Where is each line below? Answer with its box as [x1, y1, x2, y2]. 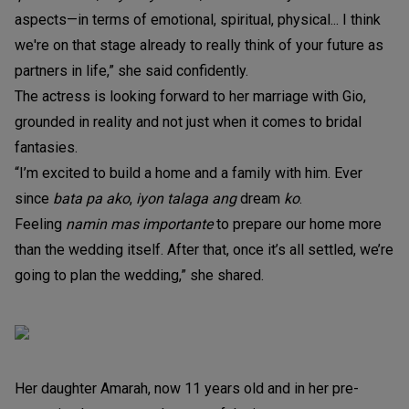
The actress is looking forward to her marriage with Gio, [15, 87, 366, 105]
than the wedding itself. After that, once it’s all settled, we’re [15, 240, 393, 258]
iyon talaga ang [136, 189, 236, 207]
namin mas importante [62, 215, 213, 233]
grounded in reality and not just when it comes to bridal [15, 112, 362, 131]
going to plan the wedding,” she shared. [15, 266, 264, 284]
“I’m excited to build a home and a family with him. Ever [15, 163, 362, 182]
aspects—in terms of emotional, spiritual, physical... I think [15, 10, 381, 28]
